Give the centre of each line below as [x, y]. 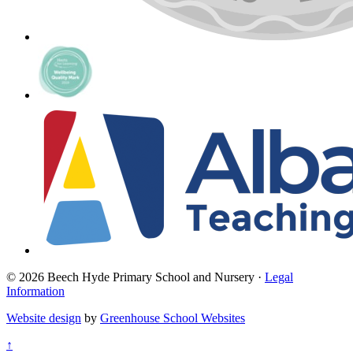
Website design [44, 318]
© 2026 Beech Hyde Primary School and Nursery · [136, 277]
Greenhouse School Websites [173, 318]
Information [35, 292]
